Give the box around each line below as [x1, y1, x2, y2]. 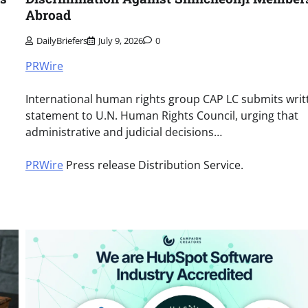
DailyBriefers [36, 34, 87, 47]
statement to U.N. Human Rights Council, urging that [25, 107, 298, 123]
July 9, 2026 [98, 34, 143, 47]
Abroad [25, 6, 71, 24]
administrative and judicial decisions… [25, 124, 222, 140]
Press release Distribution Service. [63, 157, 243, 173]
